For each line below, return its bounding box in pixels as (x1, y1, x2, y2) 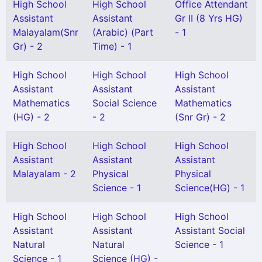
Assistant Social (175, 225, 245, 236)
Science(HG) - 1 (175, 182, 244, 194)
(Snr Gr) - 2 (175, 111, 226, 123)
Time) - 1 (92, 40, 132, 52)
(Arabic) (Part (92, 26, 153, 38)
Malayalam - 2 (13, 168, 76, 180)
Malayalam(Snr (13, 26, 78, 38)
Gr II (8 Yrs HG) (175, 12, 243, 24)
